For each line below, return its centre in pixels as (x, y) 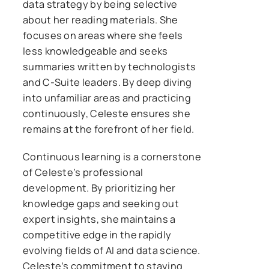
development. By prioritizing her (99, 188)
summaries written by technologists (110, 66)
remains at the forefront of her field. (109, 129)
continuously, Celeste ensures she (107, 113)
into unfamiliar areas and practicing (107, 98)
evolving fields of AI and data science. (112, 250)
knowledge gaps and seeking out (101, 203)
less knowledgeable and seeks (95, 51)
